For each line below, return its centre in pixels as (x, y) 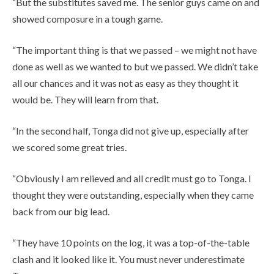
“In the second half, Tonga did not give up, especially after (131, 130)
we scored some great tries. (69, 147)
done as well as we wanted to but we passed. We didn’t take (135, 66)
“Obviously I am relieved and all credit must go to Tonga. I (132, 178)
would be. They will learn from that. (85, 99)
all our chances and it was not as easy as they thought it (125, 83)
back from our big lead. (61, 211)
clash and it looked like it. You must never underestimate (128, 259)
